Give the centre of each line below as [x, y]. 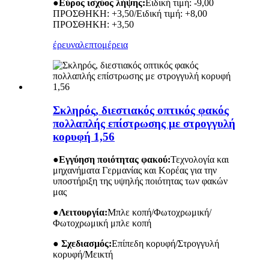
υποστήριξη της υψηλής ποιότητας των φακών [140, 181]
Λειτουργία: [83, 213]
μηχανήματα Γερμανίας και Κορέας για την [135, 171]
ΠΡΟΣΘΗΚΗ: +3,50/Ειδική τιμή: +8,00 [130, 14]
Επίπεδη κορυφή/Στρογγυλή [165, 244]
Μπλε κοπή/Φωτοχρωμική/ [159, 213]
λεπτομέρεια [104, 45]
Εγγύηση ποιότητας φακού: [115, 160]
